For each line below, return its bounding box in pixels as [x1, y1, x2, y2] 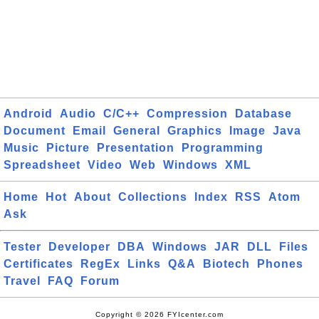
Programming [182, 142, 263, 154]
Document [4, 125, 66, 137]
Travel [4, 275, 41, 287]
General [113, 125, 160, 137]
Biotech [203, 258, 250, 270]
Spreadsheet [4, 159, 80, 171]
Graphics [167, 125, 222, 137]
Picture [46, 142, 90, 154]
